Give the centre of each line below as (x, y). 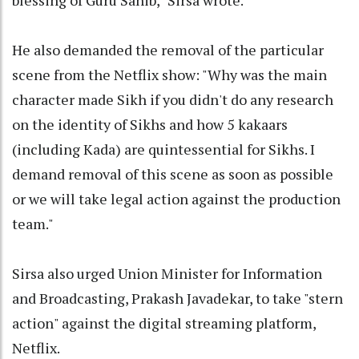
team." (33, 223)
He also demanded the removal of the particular (168, 49)
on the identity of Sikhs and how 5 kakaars (150, 124)
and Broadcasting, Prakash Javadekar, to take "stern (177, 298)
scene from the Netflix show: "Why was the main (169, 74)
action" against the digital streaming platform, (164, 323)
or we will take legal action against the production (176, 198)
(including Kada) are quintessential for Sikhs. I (163, 149)
